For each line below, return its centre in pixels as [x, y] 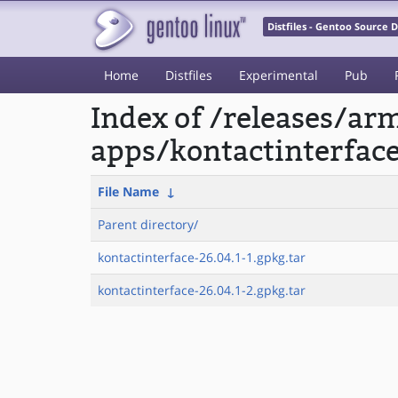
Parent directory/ [148, 224]
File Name [128, 191]
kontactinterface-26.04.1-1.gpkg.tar [202, 257]
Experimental [279, 75]
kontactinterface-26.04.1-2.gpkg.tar [202, 290]
